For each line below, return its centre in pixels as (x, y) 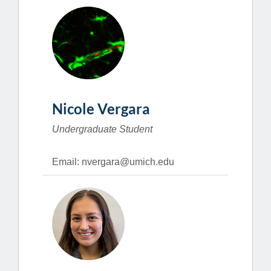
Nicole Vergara (101, 108)
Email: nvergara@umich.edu (113, 162)
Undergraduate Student (102, 129)
